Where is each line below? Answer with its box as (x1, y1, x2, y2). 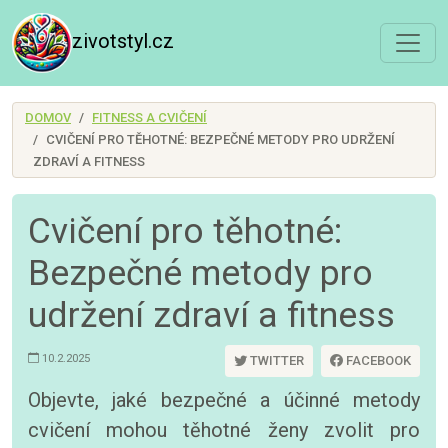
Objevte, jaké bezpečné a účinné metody (28, 388, 420, 412)
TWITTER (247, 353, 304, 368)
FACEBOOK (343, 353, 411, 368)
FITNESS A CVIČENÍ (92, 110, 207, 125)
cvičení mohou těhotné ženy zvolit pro (28, 418, 420, 442)
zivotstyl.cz (72, 29, 175, 54)
